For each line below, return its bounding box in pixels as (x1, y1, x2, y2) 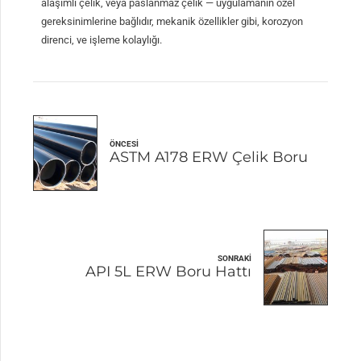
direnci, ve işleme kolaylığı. (41, 34, 163, 47)
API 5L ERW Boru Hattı (85, 262, 251, 280)
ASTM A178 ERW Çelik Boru (110, 148, 309, 167)
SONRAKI (217, 253, 251, 263)
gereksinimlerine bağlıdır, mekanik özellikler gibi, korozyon (41, 15, 304, 28)
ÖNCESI (110, 139, 139, 149)
